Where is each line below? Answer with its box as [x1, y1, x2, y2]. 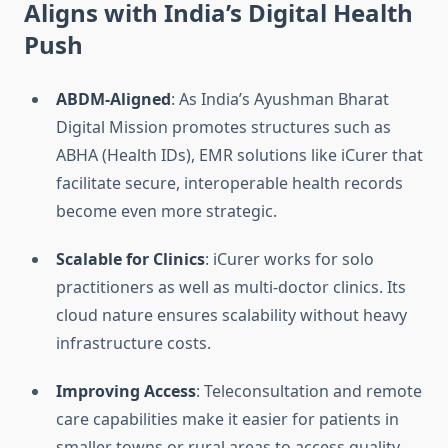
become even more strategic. [56, 200, 277, 223]
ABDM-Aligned [56, 88, 171, 111]
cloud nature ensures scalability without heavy [56, 304, 407, 327]
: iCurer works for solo [205, 248, 374, 271]
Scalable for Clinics [56, 248, 205, 271]
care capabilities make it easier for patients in [56, 408, 399, 431]
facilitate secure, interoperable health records [56, 172, 403, 195]
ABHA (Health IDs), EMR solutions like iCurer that [56, 144, 423, 167]
